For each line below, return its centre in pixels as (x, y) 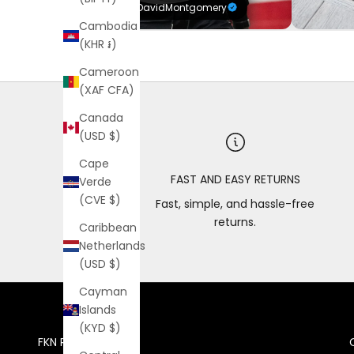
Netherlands (112, 246)
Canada (101, 118)
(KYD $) (100, 328)
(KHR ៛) (98, 45)
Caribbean (108, 228)
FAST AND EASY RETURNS (235, 179)
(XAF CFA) (107, 90)
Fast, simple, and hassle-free (235, 203)
